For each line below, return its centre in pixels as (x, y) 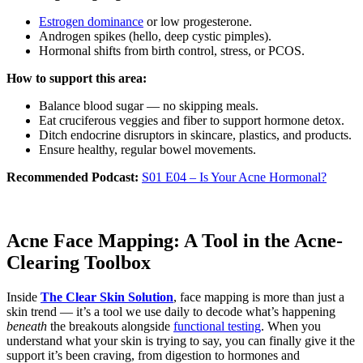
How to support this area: (77, 79)
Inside (22, 297)
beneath (27, 326)
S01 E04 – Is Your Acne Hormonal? (234, 177)
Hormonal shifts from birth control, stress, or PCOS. (172, 51)
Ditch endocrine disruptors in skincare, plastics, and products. (195, 135)
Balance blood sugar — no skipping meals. (149, 106)
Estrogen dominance (91, 22)
